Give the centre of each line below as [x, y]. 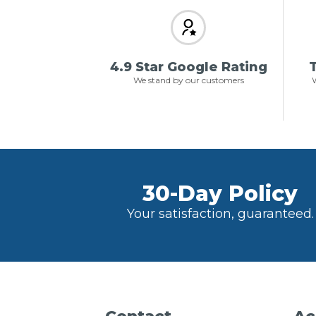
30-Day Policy [220, 194]
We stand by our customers [188, 80]
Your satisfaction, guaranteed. [220, 214]
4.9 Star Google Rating [188, 67]
